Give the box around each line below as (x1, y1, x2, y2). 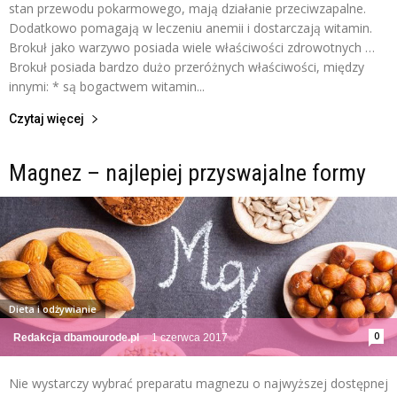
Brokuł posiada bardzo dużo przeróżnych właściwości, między (9, 58, 364, 76)
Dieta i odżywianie (9, 302, 97, 316)
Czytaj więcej (9, 112, 84, 127)
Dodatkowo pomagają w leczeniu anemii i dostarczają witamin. (9, 19, 372, 37)
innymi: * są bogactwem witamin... (9, 78, 205, 96)
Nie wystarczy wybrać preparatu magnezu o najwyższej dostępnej (9, 375, 388, 393)
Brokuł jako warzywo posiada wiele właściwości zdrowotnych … (9, 39, 375, 57)
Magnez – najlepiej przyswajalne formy (9, 160, 366, 187)
